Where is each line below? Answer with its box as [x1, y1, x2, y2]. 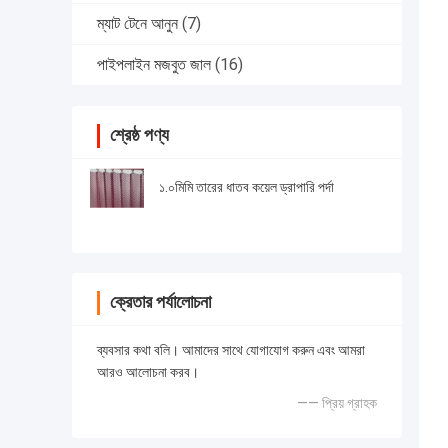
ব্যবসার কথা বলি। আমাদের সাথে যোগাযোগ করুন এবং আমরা [97, 342, 365, 359]
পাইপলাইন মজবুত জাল [97, 55, 211, 75]
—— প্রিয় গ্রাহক [297, 395, 377, 412]
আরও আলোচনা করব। [97, 364, 199, 381]
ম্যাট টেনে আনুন [97, 14, 178, 34]
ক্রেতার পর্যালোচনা [110, 291, 211, 313]
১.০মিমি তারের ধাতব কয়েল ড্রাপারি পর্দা [159, 179, 334, 196]
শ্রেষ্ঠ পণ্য [110, 124, 169, 146]
